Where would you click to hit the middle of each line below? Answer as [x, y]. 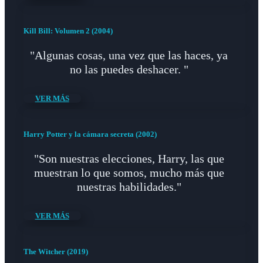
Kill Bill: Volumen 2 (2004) [68, 31]
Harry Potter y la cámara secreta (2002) [90, 134]
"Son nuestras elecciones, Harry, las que [129, 158]
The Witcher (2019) [55, 251]
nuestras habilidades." [129, 186]
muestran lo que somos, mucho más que [129, 172]
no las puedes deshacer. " [129, 70]
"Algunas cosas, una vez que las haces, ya [129, 55]
